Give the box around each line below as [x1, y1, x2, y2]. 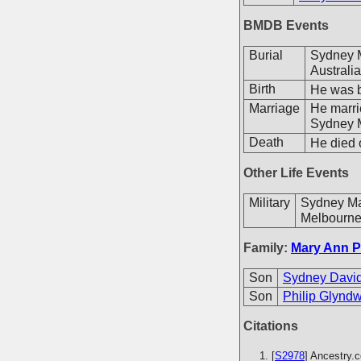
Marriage [249, 102, 300, 115]
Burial [249, 48, 283, 62]
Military [249, 196, 290, 210]
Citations [243, 319, 298, 333]
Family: [243, 241, 291, 255]
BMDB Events [243, 19, 329, 32]
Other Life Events [243, 166, 349, 180]
